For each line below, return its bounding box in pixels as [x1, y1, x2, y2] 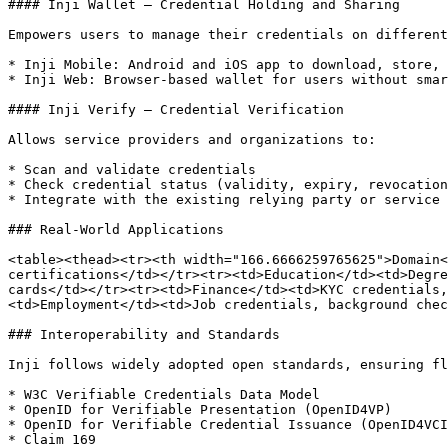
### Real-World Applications [8, 222, 224, 237]
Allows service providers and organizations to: [8, 132, 376, 147]
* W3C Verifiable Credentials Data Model [8, 387, 320, 402]
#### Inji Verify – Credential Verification [8, 102, 344, 117]
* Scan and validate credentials [8, 162, 256, 177]
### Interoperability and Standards [8, 327, 280, 342]
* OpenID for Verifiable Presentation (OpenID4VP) [8, 402, 392, 417]
